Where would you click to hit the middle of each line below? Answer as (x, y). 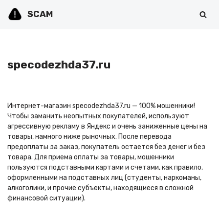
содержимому (30, 46)
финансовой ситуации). (46, 198)
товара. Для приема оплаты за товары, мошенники (91, 157)
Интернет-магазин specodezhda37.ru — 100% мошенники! (101, 106)
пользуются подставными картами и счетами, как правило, (105, 167)
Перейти (22, 26)
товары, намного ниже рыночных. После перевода (89, 137)
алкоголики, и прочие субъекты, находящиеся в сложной (100, 188)
